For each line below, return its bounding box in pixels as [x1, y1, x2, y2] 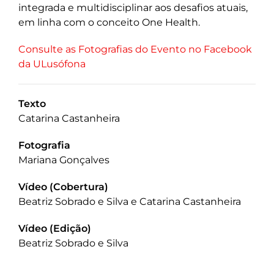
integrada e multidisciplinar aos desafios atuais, [18, 2, 248, 14]
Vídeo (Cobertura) [18, 181, 108, 193]
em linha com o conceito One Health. [18, 17, 200, 29]
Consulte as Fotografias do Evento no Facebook [18, 43, 252, 56]
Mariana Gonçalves [18, 154, 109, 166]
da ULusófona [18, 58, 86, 70]
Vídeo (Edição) [18, 223, 91, 235]
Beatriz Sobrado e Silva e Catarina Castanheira [18, 196, 241, 208]
